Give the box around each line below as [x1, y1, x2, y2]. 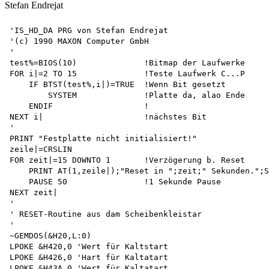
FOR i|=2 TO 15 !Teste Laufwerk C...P [10, 68, 245, 78]
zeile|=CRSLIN [10, 144, 72, 154]
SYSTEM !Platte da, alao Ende [10, 90, 245, 100]
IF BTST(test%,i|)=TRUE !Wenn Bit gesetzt [10, 79, 226, 89]
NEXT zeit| [10, 187, 58, 197]
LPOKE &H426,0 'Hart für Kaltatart [10, 252, 168, 262]
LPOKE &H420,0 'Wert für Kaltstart [10, 241, 168, 251]
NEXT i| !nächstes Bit [10, 112, 207, 121]
